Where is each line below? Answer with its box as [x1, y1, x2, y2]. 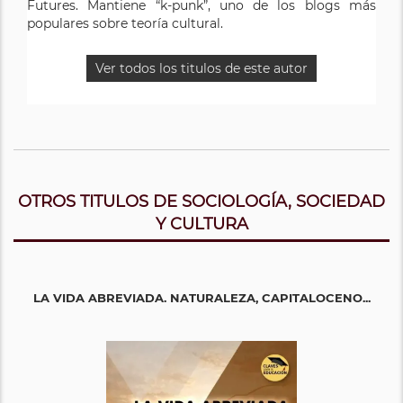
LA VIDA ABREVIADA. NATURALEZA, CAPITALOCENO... [32, 290, 371, 305]
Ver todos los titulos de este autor [95, 59, 308, 76]
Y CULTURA [155, 213, 248, 234]
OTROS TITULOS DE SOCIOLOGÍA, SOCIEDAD [18, 191, 385, 211]
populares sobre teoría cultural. [27, 14, 223, 31]
